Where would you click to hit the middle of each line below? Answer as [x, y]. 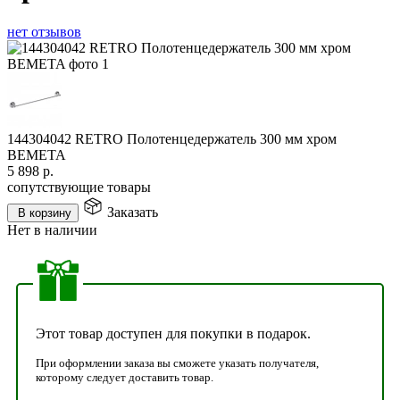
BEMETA [37, 154]
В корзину [45, 212]
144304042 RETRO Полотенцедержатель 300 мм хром [172, 138]
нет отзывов [44, 31]
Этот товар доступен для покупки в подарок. [173, 333]
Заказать [133, 212]
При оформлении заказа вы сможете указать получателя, [177, 362]
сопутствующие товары [79, 187]
